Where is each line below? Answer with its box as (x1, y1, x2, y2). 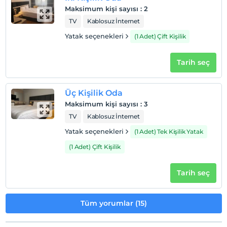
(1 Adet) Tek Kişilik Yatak (134, 128, 203, 135)
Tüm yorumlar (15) (80, 199, 147, 208)
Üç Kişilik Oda (65, 88, 123, 98)
